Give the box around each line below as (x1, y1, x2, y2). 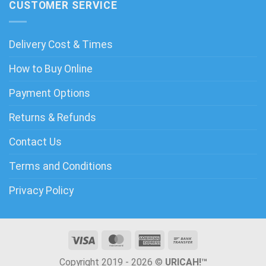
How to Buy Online (9, 63, 93, 75)
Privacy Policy (9, 185, 74, 197)
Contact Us (9, 136, 62, 148)
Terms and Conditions (9, 160, 112, 173)
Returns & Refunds (9, 112, 96, 124)
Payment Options (9, 87, 90, 100)
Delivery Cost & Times (9, 39, 113, 51)
